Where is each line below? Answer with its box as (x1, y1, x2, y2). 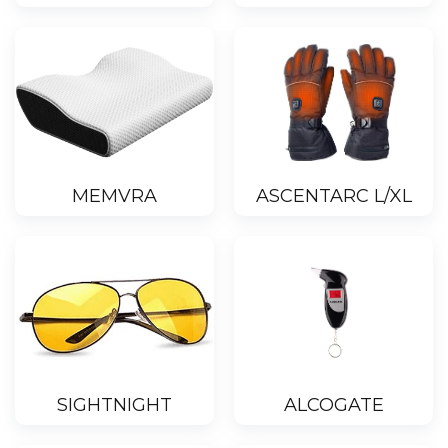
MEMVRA (72, 185, 157, 208)
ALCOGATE (283, 394, 384, 417)
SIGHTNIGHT (57, 394, 172, 417)
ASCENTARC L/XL (255, 185, 412, 208)
